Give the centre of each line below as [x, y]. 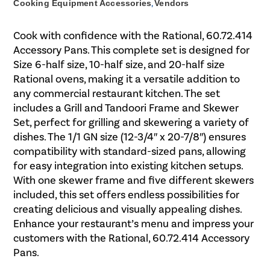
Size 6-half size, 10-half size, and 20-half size [119, 64]
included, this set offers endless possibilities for [127, 194]
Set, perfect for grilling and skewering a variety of [131, 122]
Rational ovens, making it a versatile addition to [127, 79]
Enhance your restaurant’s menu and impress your [134, 223]
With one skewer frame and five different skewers [134, 180]
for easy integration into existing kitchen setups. [128, 165]
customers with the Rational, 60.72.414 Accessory [132, 238]
